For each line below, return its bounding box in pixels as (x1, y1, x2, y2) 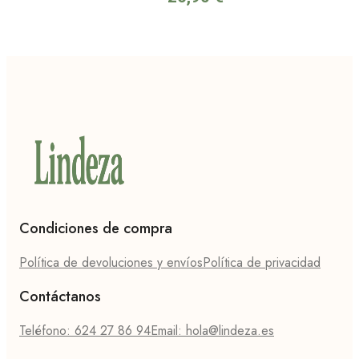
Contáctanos (19, 286, 101, 308)
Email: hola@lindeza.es (151, 321, 274, 341)
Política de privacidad (203, 253, 321, 272)
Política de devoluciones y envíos (19, 253, 203, 272)
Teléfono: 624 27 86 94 (19, 321, 151, 341)
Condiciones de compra (19, 218, 172, 240)
